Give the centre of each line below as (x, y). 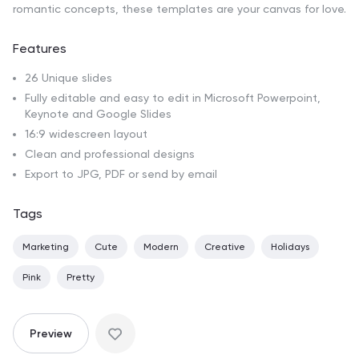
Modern (161, 247)
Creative (225, 247)
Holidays (290, 247)
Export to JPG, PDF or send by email (121, 174)
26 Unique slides (69, 78)
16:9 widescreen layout (86, 134)
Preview (51, 333)
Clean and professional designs (110, 154)
